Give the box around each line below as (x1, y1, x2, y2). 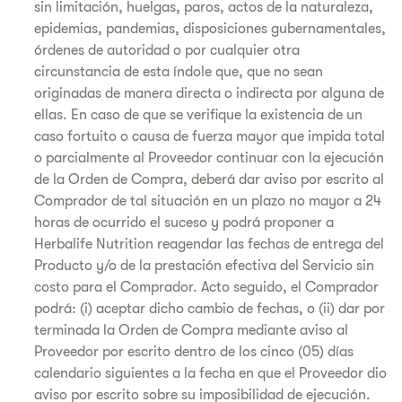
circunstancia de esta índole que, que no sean (34, 64, 323, 80)
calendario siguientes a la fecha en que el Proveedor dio (34, 365, 387, 381)
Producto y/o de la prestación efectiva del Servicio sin (34, 258, 374, 274)
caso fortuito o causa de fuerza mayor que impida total (34, 128, 385, 144)
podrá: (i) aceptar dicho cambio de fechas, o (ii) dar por (34, 301, 385, 317)
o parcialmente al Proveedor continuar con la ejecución (34, 150, 384, 166)
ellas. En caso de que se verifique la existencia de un (34, 107, 363, 123)
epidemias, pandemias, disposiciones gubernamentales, (34, 21, 386, 37)
